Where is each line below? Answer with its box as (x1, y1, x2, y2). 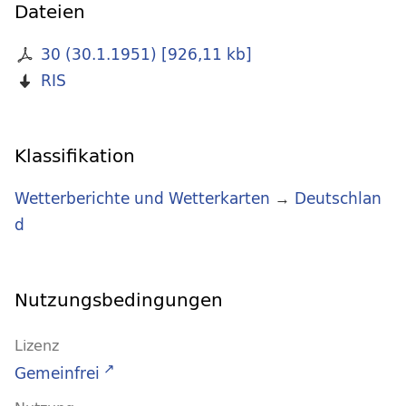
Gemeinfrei (14, 360, 100, 387)
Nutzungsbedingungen (14, 284, 223, 316)
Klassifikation (14, 140, 135, 172)
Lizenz (14, 333, 59, 359)
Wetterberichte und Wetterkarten (14, 185, 270, 212)
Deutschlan (295, 185, 382, 212)
